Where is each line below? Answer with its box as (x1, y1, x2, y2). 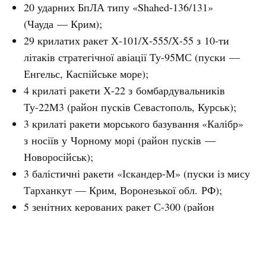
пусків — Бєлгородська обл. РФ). (24, 216, 178, 231)
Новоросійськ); (24, 150, 94, 164)
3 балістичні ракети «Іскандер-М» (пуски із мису (24, 166, 251, 181)
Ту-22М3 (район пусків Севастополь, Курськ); (24, 100, 237, 115)
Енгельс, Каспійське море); (24, 66, 149, 81)
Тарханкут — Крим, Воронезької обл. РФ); (24, 183, 223, 198)
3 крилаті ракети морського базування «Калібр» (24, 116, 244, 131)
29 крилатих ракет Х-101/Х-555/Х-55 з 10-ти (24, 33, 230, 48)
